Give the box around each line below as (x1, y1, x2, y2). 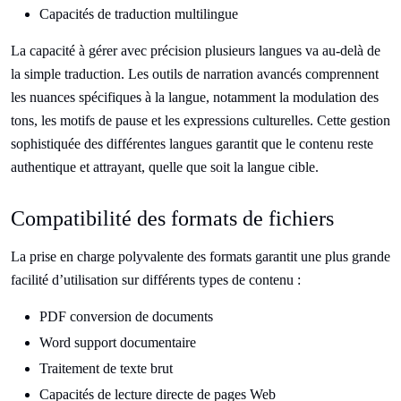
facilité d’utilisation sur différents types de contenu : (11, 272, 301, 287)
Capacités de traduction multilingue (39, 6, 238, 21)
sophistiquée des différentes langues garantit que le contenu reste (11, 136, 373, 151)
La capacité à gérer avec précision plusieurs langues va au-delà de (11, 43, 380, 58)
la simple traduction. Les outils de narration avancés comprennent (11, 66, 379, 81)
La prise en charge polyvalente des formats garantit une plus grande (11, 249, 390, 264)
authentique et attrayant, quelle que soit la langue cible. (11, 159, 319, 175)
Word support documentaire (39, 335, 196, 350)
